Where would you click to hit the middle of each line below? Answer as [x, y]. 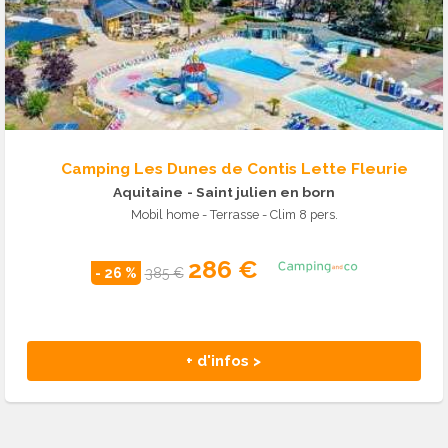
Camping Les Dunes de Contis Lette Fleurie [234, 168]
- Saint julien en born [261, 191]
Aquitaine [148, 191]
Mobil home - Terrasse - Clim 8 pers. [234, 214]
